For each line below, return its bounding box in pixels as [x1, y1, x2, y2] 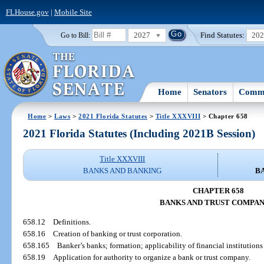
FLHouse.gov [5, 7, 49, 16]
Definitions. [53, 217, 91, 227]
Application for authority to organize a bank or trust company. [53, 253, 251, 262]
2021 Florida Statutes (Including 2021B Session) [23, 127, 256, 140]
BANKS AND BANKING [83, 166, 162, 176]
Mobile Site [54, 7, 92, 16]
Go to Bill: [60, 31, 90, 39]
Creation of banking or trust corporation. [53, 229, 183, 239]
